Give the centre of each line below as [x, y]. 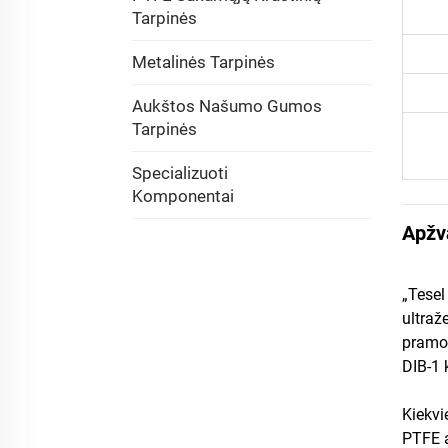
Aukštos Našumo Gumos [227, 106]
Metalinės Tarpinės [203, 62]
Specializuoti [180, 173]
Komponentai [183, 196]
